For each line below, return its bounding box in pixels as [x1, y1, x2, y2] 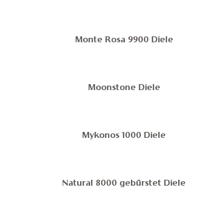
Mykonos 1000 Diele [82, 132, 166, 140]
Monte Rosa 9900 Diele [75, 36, 173, 44]
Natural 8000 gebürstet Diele [62, 180, 186, 188]
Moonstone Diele [88, 84, 160, 92]
